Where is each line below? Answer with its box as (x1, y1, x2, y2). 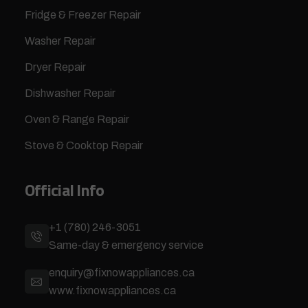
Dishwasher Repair (24, 87, 115, 99)
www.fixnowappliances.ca (48, 284, 176, 296)
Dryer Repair (24, 60, 86, 73)
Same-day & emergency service (48, 239, 203, 251)
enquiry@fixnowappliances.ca (48, 266, 195, 278)
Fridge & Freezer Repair (24, 8, 141, 21)
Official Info (24, 177, 104, 202)
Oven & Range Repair (24, 113, 129, 125)
